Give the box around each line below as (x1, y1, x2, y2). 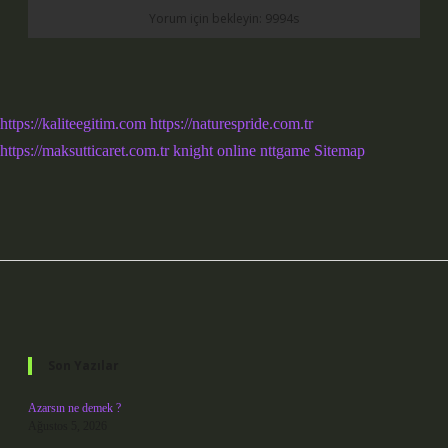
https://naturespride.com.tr (150, 115, 313, 132)
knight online (173, 142, 256, 159)
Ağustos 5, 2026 (28, 419, 107, 433)
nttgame (260, 142, 310, 159)
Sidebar (27, 307, 135, 346)
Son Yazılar (48, 357, 119, 374)
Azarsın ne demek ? (28, 401, 121, 415)
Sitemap (314, 142, 365, 159)
